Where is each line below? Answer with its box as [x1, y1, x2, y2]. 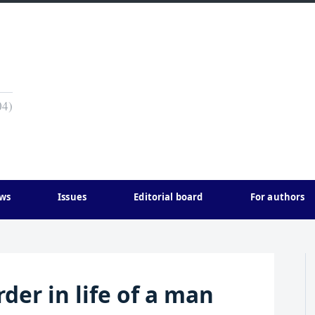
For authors [250, 191, 305, 203]
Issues [58, 191, 87, 203]
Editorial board [134, 191, 203, 203]
